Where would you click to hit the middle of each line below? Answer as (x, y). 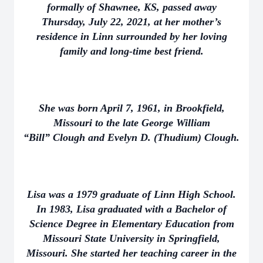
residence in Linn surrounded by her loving (131, 36)
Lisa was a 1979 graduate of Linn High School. (131, 194)
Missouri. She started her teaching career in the (131, 253)
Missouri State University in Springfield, (131, 238)
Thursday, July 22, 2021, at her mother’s (131, 22)
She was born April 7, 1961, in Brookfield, (131, 108)
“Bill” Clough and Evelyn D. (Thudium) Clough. (131, 137)
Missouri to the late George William (131, 123)
